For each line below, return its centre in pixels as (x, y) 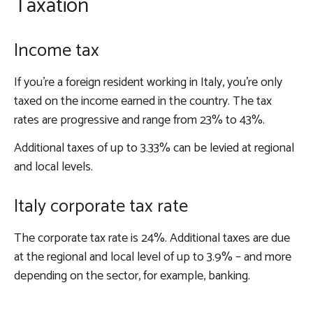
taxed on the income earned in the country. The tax (143, 102)
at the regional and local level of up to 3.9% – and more (153, 257)
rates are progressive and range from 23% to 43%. (139, 121)
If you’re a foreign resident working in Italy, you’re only (148, 83)
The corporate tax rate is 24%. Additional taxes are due (152, 239)
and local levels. (53, 167)
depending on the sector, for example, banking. (132, 276)
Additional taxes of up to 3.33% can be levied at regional (154, 148)
